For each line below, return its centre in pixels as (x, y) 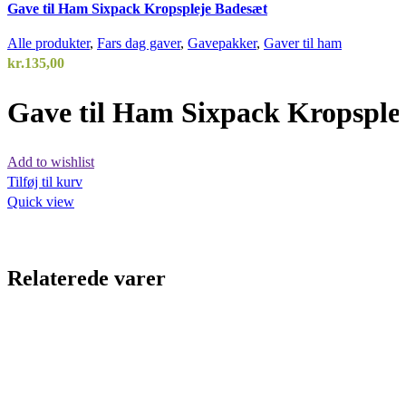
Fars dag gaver (139, 43)
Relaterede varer (87, 278)
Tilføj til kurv (45, 181)
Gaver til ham (303, 43)
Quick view (41, 201)
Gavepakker (222, 43)
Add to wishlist (51, 161)
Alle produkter (48, 43)
